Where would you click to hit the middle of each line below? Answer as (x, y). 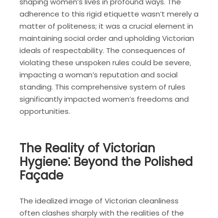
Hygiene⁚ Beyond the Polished (106, 162)
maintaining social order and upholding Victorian (107, 38)
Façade (41, 175)
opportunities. (45, 111)
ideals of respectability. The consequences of (102, 51)
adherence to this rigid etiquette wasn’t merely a (109, 14)
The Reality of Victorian (87, 148)
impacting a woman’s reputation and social (99, 75)
